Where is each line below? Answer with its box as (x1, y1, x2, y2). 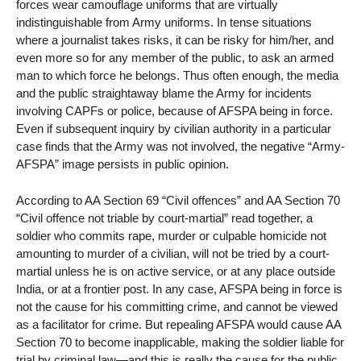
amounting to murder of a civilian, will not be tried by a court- (16, 246, 330, 260)
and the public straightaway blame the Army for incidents (16, 86, 312, 100)
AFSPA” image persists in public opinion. (16, 157, 229, 171)
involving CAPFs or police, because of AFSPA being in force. (16, 104, 333, 118)
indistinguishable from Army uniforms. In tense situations (16, 15, 312, 29)
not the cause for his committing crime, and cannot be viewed (16, 299, 338, 313)
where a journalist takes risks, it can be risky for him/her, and (16, 33, 334, 47)
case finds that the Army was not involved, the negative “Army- (16, 139, 345, 153)
